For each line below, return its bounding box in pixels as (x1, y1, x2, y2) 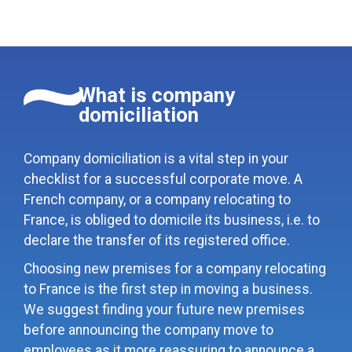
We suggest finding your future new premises (24, 301, 305, 317)
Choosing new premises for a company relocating (24, 260, 326, 277)
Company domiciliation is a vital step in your (24, 150, 288, 167)
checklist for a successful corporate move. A (24, 170, 302, 187)
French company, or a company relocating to (24, 191, 291, 207)
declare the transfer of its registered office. (24, 232, 290, 248)
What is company (79, 82, 235, 107)
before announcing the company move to (24, 321, 273, 338)
